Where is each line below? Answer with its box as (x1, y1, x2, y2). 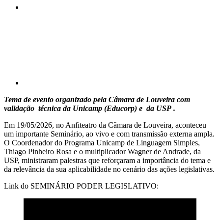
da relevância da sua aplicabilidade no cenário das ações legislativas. (4, 165, 215, 173)
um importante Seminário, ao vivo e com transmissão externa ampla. (4, 129, 215, 138)
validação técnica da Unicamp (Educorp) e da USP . (4, 104, 175, 112)
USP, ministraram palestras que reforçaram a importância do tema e (4, 156, 211, 165)
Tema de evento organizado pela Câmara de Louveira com (4, 95, 190, 104)
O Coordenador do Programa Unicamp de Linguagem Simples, (4, 138, 200, 147)
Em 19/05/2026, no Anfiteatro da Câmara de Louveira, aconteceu (4, 120, 206, 129)
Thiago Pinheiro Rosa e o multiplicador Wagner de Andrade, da (4, 147, 201, 156)
